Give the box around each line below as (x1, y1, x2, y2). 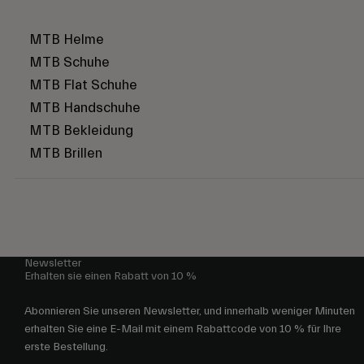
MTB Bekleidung (29, 123, 133, 139)
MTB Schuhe (29, 54, 110, 71)
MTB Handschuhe (29, 100, 141, 116)
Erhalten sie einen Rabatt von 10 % (24, 270, 197, 284)
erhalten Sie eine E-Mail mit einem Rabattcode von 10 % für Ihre (24, 323, 341, 336)
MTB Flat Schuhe (29, 77, 137, 93)
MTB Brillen (29, 145, 102, 162)
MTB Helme (29, 32, 104, 48)
